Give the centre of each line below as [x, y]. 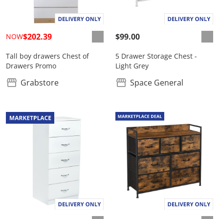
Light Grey [132, 66]
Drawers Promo [31, 66]
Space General [157, 83]
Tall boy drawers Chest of [47, 56]
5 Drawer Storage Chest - [156, 56]
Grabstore [40, 83]
